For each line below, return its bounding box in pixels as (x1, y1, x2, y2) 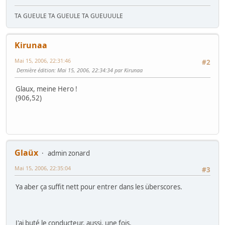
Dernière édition (17, 66, 54, 74)
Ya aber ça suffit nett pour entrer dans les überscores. (16, 182, 182, 192)
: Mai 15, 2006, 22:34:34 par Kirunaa (54, 66, 143, 74)
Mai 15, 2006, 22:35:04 (15, 164, 71, 172)
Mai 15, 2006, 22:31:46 (15, 56, 71, 64)
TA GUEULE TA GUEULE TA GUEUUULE (15, 11, 123, 20)
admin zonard (48, 148, 90, 158)
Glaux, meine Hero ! (16, 84, 77, 94)
